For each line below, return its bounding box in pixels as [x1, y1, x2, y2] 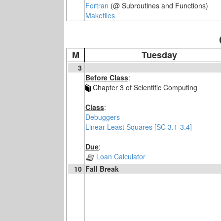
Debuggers [85, 112, 120, 122]
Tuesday [141, 48, 177, 61]
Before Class [85, 73, 128, 82]
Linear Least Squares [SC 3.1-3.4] [85, 122, 192, 132]
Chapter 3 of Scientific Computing [91, 82, 199, 92]
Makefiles [85, 10, 115, 20]
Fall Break [85, 164, 119, 174]
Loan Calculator [94, 151, 146, 162]
